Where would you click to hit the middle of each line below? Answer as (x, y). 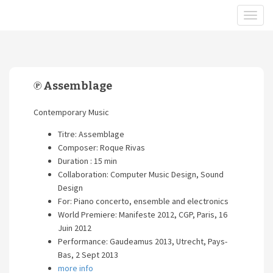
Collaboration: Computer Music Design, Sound (141, 174)
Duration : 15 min (87, 161)
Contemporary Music (71, 112)
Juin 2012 (75, 228)
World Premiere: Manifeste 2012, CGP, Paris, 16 (143, 214)
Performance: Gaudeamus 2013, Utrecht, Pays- (143, 241)
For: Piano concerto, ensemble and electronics (143, 201)
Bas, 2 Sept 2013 (88, 255)
